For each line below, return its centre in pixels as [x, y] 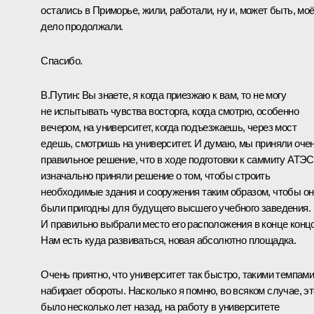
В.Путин [59, 95]
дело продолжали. [82, 26]
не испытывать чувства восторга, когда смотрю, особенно [170, 111]
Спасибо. [62, 60]
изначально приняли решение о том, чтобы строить [156, 175]
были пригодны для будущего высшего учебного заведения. [176, 207]
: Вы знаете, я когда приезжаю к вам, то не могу [182, 95]
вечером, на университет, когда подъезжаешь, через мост [169, 127]
